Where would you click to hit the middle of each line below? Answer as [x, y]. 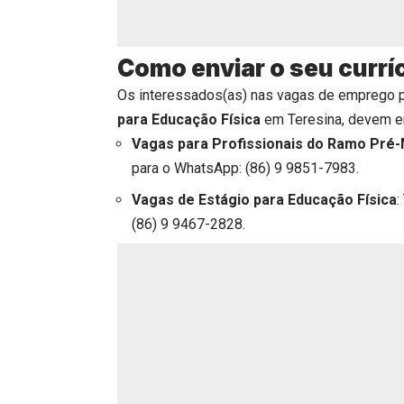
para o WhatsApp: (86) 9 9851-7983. [245, 168]
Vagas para [170, 143]
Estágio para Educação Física [298, 199]
